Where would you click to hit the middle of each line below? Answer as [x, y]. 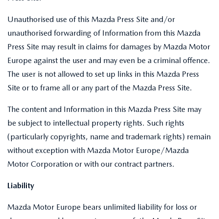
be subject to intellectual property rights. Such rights [96, 123]
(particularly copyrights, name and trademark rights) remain [109, 137]
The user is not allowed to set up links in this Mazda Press [103, 74]
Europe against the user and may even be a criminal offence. [109, 60]
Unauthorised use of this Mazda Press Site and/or [91, 19]
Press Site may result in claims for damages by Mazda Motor [109, 47]
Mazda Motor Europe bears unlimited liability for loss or [102, 207]
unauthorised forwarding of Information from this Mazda [104, 33]
